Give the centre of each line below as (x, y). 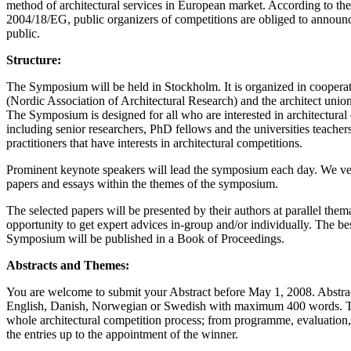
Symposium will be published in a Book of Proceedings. (145, 238)
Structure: (34, 60)
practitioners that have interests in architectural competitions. (154, 143)
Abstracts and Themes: (68, 265)
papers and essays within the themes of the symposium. (142, 183)
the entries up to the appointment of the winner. (122, 334)
